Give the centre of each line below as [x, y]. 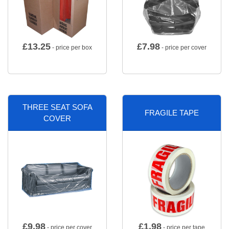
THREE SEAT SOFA [57, 107]
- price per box [71, 48]
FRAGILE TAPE [172, 112]
